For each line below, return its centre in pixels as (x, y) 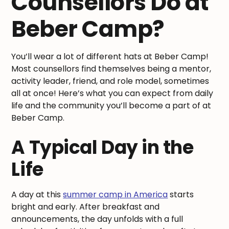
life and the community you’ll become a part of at (111, 105)
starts (181, 194)
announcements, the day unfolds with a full (97, 219)
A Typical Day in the (102, 147)
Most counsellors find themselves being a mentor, (111, 68)
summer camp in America (116, 194)
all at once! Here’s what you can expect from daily (112, 93)
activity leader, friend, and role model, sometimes (110, 81)
